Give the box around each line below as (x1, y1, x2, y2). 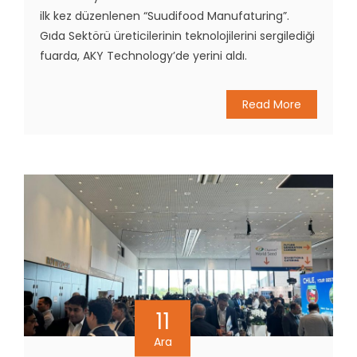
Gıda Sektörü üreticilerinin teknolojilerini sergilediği (40, 28, 315, 45)
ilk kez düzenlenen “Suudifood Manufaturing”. (40, 8, 289, 25)
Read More (242, 96, 301, 113)
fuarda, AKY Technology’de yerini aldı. (40, 48, 247, 65)
